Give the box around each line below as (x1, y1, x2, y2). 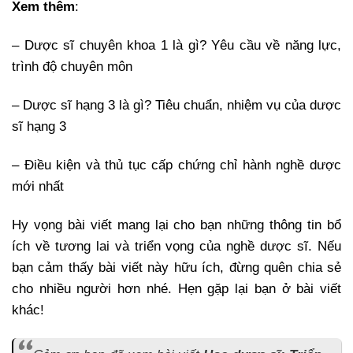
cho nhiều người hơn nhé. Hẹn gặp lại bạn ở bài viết (12, 281, 341, 297)
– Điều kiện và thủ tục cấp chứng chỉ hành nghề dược (12, 158, 341, 173)
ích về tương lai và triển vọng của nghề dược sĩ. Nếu (12, 239, 341, 255)
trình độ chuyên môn (12, 58, 132, 74)
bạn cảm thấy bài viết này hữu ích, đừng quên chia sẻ (12, 260, 341, 276)
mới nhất (12, 179, 64, 195)
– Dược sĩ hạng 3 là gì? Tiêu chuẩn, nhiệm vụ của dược (12, 97, 341, 113)
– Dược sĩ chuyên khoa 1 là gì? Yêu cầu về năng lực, (12, 37, 341, 53)
